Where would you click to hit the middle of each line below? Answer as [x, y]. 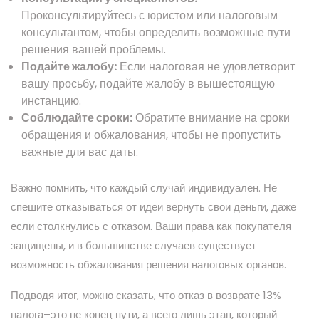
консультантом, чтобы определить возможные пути [156, 32]
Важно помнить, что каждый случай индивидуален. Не [144, 187]
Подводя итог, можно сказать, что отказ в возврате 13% [146, 295]
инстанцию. [51, 100]
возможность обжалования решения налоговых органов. [148, 264]
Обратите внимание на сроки [211, 117]
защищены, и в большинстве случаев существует [134, 245]
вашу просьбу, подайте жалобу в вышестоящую [148, 83]
